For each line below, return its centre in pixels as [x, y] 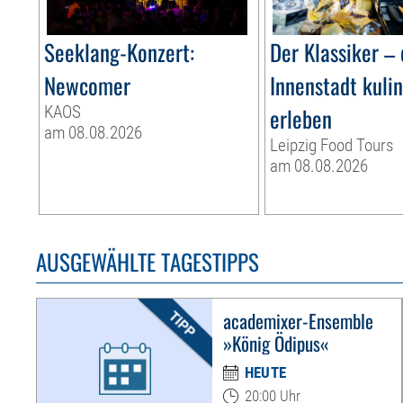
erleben [301, 119]
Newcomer [88, 85]
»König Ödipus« [276, 344]
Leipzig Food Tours [332, 146]
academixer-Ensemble [298, 321]
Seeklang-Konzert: [120, 52]
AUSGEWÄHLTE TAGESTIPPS [148, 262]
